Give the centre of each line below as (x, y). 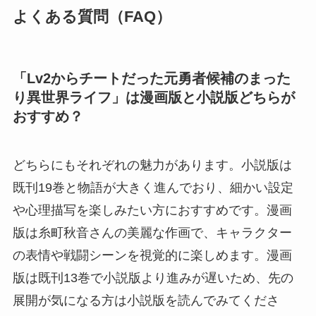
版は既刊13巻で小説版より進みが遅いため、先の (153, 278)
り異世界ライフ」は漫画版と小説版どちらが (153, 97)
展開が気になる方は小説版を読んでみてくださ (146, 301)
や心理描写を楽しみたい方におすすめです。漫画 (152, 211)
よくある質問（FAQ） (92, 17)
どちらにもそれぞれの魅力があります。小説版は (152, 165)
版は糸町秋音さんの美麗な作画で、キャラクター (152, 233)
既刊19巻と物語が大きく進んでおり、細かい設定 (153, 188)
